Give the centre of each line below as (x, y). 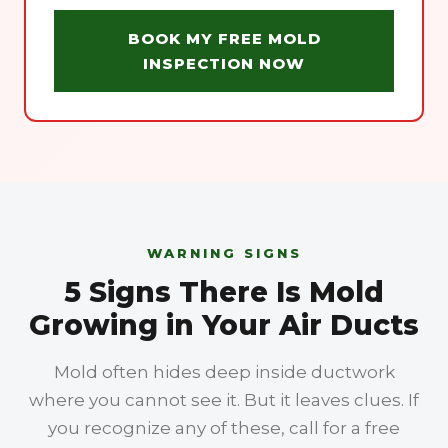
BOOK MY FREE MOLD (224, 38)
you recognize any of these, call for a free (224, 428)
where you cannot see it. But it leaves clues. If (224, 400)
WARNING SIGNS (224, 253)
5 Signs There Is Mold (224, 292)
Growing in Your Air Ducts (224, 325)
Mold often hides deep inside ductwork (224, 372)
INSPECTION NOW (224, 63)
